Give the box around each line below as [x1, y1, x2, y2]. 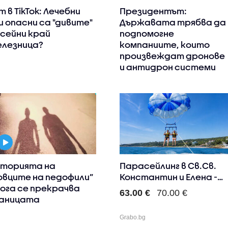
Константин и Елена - [120, 172, 218, 182]
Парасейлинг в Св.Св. [120, 161, 217, 171]
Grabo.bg [120, 214, 146, 221]
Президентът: [120, 6, 187, 16]
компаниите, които [120, 40, 210, 50]
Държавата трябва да [120, 17, 226, 27]
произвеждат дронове [120, 51, 225, 61]
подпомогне [120, 28, 175, 39]
